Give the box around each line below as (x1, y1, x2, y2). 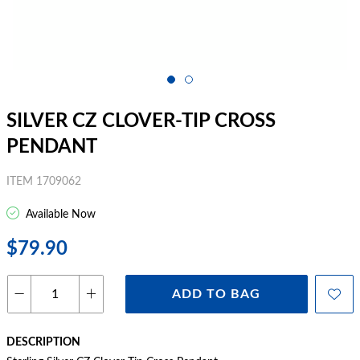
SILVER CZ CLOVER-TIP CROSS (6, 112, 276, 131)
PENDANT (6, 137, 97, 157)
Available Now (22, 209, 96, 220)
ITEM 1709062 (6, 176, 81, 187)
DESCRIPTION (6, 337, 80, 348)
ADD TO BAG (172, 288, 261, 301)
